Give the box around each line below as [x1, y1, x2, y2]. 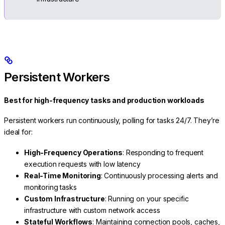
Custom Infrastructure [24, 194, 105, 203]
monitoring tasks [24, 182, 77, 191]
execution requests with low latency [24, 159, 141, 168]
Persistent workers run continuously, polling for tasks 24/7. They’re [4, 116, 220, 125]
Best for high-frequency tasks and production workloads [4, 95, 204, 104]
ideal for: [4, 128, 33, 137]
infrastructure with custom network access [24, 205, 160, 214]
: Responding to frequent [123, 148, 204, 157]
